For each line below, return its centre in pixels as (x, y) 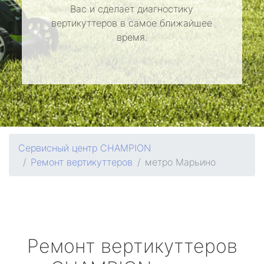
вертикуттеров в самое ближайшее (132, 23)
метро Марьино (180, 162)
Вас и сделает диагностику (132, 9)
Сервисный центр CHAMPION (85, 148)
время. (132, 37)
